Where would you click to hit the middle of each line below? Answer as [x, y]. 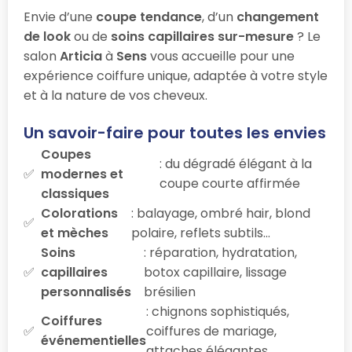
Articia [81, 56]
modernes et [82, 174]
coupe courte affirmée [229, 184]
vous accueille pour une [221, 56]
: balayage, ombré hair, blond [221, 213]
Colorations [79, 213]
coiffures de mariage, [211, 331]
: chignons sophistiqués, [218, 311]
